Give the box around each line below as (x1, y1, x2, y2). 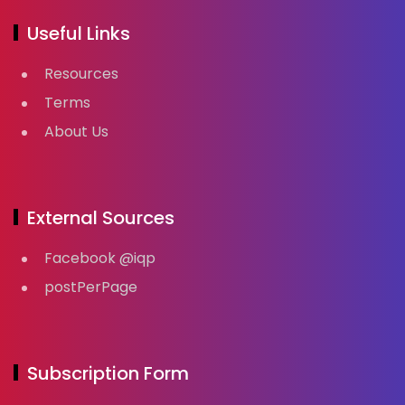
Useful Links (27, 20, 130, 46)
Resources (44, 62, 118, 84)
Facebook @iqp (44, 247, 155, 268)
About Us (44, 120, 108, 142)
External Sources (27, 204, 174, 231)
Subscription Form (27, 360, 189, 386)
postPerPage (44, 276, 137, 297)
